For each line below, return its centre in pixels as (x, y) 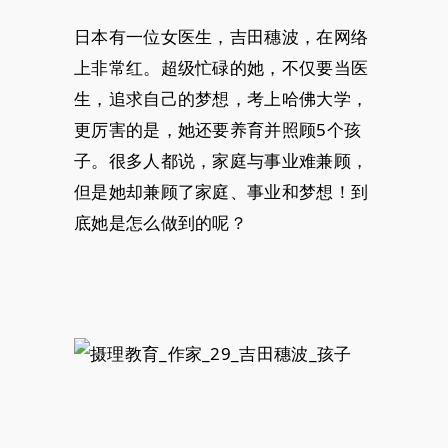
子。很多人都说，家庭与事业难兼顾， (221, 160)
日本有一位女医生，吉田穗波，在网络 (221, 36)
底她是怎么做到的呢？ (161, 222)
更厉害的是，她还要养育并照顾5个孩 (218, 129)
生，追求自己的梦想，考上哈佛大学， (221, 98)
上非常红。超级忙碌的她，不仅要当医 (221, 67)
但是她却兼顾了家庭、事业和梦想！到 (221, 191)
